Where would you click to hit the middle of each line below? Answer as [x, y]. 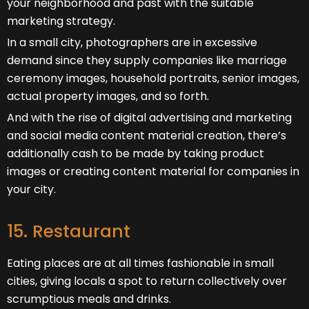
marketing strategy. [61, 21]
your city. [31, 189]
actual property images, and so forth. [108, 96]
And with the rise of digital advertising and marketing [149, 117]
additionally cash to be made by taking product [136, 153]
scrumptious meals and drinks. [89, 299]
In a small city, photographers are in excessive [132, 42]
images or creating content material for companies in [153, 171]
